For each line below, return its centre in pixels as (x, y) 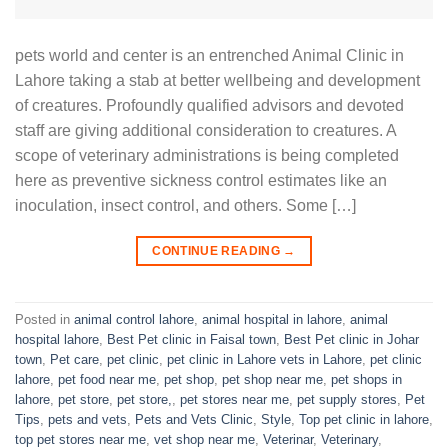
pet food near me (107, 379)
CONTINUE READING (218, 251)
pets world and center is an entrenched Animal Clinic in (209, 56)
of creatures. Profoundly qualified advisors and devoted (209, 106)
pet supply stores (347, 399)
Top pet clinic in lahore (364, 419)
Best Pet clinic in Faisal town (191, 339)
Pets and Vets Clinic (194, 419)
